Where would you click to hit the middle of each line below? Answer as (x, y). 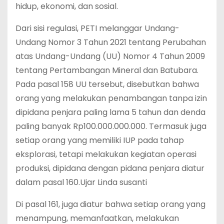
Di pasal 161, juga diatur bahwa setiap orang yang (110, 204)
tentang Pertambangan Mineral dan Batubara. (107, 70)
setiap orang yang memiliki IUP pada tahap (100, 140)
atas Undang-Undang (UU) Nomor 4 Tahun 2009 (110, 56)
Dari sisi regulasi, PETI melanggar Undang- (97, 28)
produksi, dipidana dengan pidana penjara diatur (110, 168)
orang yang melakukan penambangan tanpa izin (111, 98)
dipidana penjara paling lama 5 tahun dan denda (110, 112)
